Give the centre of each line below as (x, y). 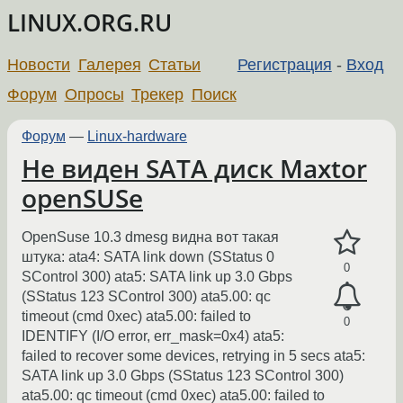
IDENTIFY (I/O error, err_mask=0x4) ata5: (153, 336)
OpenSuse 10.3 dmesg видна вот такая (150, 237)
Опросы (94, 94)
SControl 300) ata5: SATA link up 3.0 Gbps (157, 277)
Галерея (109, 64)
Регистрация (284, 64)
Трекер (158, 94)
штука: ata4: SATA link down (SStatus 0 (148, 257)
